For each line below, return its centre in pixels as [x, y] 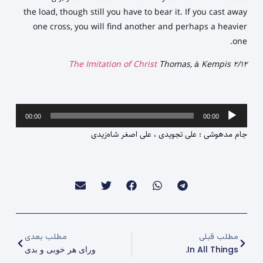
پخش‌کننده [230, 111]
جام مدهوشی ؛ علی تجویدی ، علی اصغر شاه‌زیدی [169, 135]
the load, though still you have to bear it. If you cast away [136, 12]
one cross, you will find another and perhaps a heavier [140, 27]
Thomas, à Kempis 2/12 [202, 65]
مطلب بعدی [45, 237]
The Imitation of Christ [113, 65]
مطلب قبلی [219, 237]
